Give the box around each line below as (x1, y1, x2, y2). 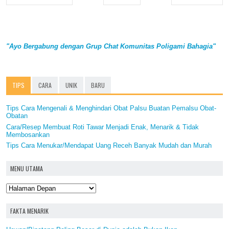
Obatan (6, 112, 28, 120)
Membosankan (6, 130, 50, 139)
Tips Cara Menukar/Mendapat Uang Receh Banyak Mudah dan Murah (6, 142, 212, 150)
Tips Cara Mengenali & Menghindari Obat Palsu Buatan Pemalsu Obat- (6, 104, 216, 112)
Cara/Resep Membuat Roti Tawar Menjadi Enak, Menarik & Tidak (6, 123, 199, 131)
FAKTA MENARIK (10, 207, 49, 216)
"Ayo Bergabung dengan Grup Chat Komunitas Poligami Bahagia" (6, 42, 216, 50)
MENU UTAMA (10, 164, 43, 173)
